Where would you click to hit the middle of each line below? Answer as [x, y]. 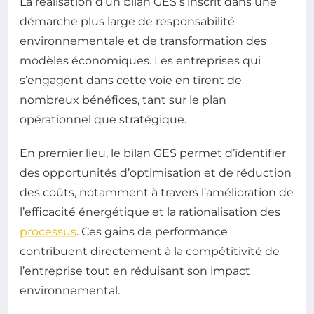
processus [48, 232]
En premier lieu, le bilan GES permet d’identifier [153, 153]
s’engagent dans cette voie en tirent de [131, 80]
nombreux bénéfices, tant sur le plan [123, 100]
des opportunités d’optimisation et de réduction [156, 173]
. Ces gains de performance [152, 232]
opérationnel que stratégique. [103, 120]
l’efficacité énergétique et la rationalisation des [150, 212]
